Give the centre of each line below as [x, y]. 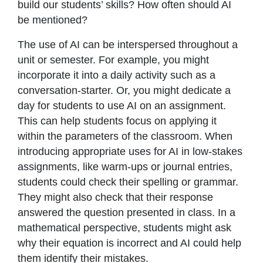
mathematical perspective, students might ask [124, 228]
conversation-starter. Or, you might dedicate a [124, 91]
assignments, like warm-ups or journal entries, [125, 167]
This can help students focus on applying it [117, 121]
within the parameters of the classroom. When [125, 136]
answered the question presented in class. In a [127, 213]
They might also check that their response [115, 198]
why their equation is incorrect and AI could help [129, 243]
